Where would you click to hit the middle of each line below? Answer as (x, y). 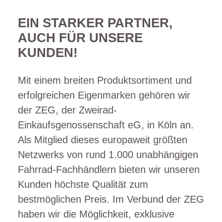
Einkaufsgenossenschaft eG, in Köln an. (106, 125)
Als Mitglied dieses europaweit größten (103, 139)
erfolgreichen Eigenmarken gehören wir (104, 95)
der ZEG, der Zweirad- (67, 110)
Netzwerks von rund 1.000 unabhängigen (108, 154)
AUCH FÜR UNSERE (80, 38)
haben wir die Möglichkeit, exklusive (96, 214)
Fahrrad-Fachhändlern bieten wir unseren (109, 169)
